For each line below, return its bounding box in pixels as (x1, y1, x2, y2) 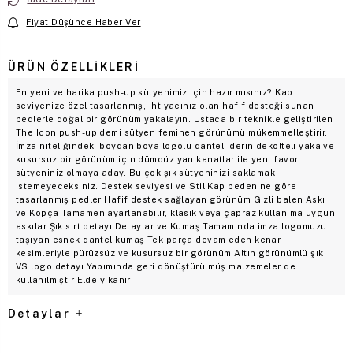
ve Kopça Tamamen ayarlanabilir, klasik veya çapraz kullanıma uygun (16, 207, 336, 217)
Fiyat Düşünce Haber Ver (26, 17, 141, 27)
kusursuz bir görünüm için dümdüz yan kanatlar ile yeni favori (16, 154, 301, 164)
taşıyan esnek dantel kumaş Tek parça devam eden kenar (16, 234, 281, 244)
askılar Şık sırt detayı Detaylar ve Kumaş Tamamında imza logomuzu (16, 221, 327, 231)
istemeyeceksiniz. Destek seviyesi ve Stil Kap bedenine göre (16, 180, 296, 191)
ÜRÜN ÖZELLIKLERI (8, 60, 139, 73)
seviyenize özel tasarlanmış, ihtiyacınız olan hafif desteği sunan (16, 100, 314, 110)
